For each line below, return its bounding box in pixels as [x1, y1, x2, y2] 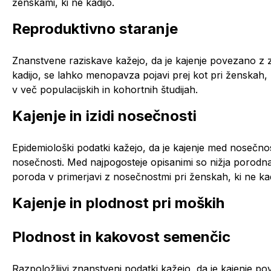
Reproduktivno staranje [12, 19, 178, 38]
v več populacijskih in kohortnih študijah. [12, 83, 198, 96]
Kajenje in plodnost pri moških [12, 194, 224, 212]
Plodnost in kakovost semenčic [12, 227, 230, 246]
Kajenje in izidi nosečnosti [12, 106, 197, 125]
